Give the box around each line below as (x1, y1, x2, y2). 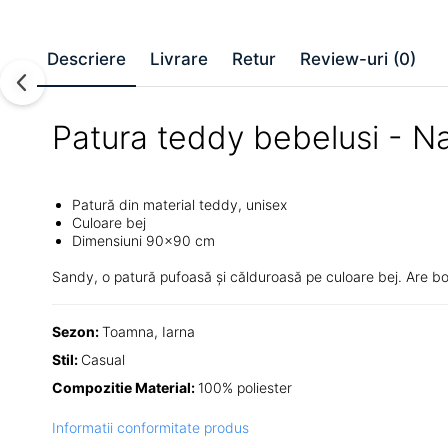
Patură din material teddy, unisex (72, 196, 287, 214)
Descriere (47, 49, 126, 70)
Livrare (150, 49, 208, 70)
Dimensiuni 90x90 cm (72, 232, 215, 250)
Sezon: (52, 323, 102, 341)
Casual (81, 351, 129, 369)
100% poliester (198, 379, 296, 397)
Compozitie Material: (52, 379, 198, 397)
